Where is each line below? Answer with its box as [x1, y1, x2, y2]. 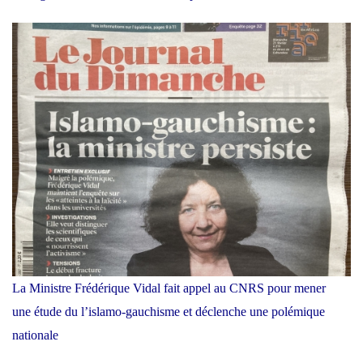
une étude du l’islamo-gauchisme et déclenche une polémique [12, 305, 325, 319]
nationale [12, 328, 58, 343]
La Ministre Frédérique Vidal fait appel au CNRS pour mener [12, 281, 326, 296]
